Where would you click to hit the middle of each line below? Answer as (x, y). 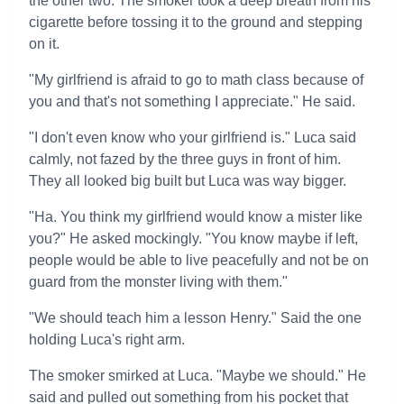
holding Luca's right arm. (107, 340)
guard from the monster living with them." (158, 282)
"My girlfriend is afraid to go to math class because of (196, 80)
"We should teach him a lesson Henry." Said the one (195, 318)
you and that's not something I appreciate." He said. (192, 101)
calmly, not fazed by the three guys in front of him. (185, 159)
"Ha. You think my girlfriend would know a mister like (196, 217)
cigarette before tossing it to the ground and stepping (196, 22)
